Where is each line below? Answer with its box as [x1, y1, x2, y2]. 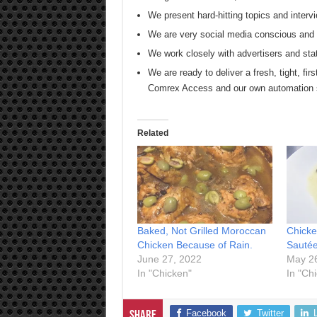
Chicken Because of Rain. [137, 238, 253, 250]
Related [137, 128, 168, 139]
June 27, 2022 [137, 253, 202, 265]
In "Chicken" [137, 267, 192, 279]
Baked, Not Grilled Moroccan [137, 224, 266, 236]
